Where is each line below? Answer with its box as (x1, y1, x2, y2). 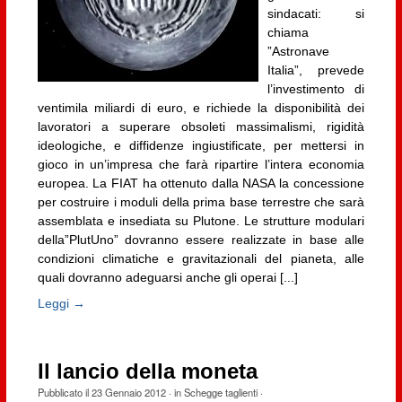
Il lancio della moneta (37, 359, 258, 383)
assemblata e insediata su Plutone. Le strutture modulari (37, 213, 364, 228)
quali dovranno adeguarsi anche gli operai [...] (37, 269, 298, 284)
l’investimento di (267, 81, 364, 96)
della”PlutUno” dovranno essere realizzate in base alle (37, 232, 364, 247)
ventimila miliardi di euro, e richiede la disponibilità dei (37, 100, 364, 115)
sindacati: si (267, 5, 364, 21)
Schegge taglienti (183, 384, 258, 399)
